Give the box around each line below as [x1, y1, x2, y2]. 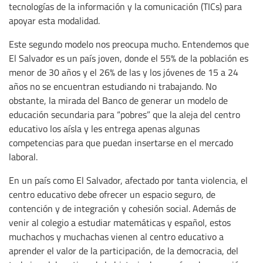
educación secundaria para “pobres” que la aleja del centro [9, 108, 240, 122]
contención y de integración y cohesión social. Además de [9, 202, 236, 215]
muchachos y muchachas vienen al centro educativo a [9, 230, 224, 244]
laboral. [9, 150, 38, 164]
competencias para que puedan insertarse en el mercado [9, 136, 233, 150]
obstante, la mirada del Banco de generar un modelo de [9, 94, 228, 107]
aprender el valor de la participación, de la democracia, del [9, 244, 238, 258]
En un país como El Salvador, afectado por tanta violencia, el [9, 174, 248, 187]
